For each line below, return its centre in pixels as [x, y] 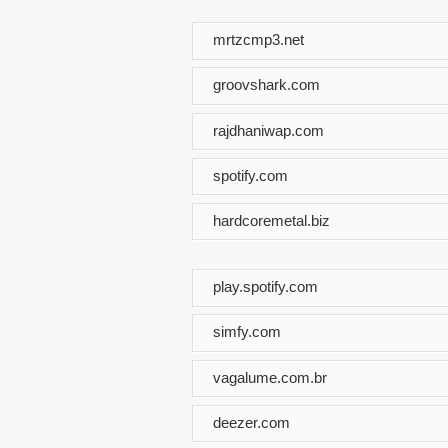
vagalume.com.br [270, 377]
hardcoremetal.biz [271, 220]
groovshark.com [266, 84]
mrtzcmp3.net [258, 39]
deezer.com [251, 422]
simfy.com [247, 332]
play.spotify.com [265, 286]
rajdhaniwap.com [268, 130]
